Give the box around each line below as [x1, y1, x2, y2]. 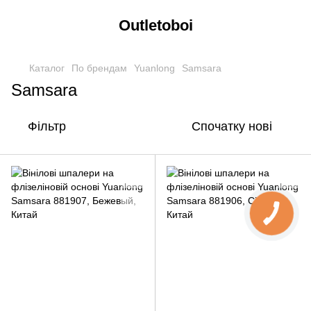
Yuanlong [134, 62, 175, 74]
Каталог [29, 62, 65, 74]
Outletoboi [118, 16, 193, 34]
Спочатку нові [192, 119, 272, 133]
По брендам [72, 62, 127, 74]
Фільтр [28, 119, 66, 133]
